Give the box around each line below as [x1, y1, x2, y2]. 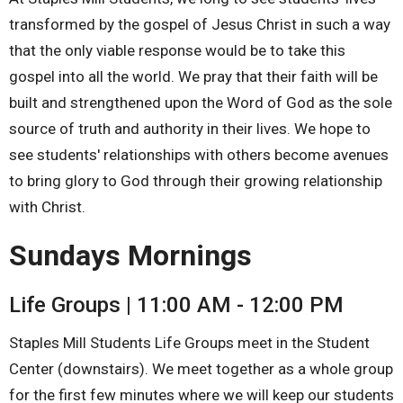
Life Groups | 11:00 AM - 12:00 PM [9, 291, 344, 318]
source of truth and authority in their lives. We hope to [9, 119, 371, 138]
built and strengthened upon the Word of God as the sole [9, 93, 392, 112]
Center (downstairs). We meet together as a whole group [9, 360, 393, 379]
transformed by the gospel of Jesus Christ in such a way [9, 14, 390, 33]
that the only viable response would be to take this [9, 40, 345, 59]
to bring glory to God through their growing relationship [9, 171, 382, 190]
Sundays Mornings [9, 237, 252, 273]
